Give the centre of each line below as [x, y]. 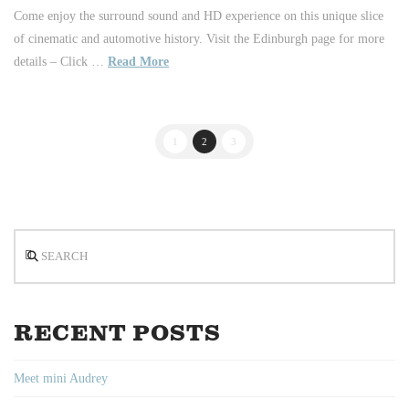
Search [30, 239]
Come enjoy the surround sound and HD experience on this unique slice [199, 16]
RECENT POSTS [117, 334]
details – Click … [61, 61]
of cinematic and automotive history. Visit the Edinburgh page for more [199, 38]
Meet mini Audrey [61, 379]
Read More [138, 61]
